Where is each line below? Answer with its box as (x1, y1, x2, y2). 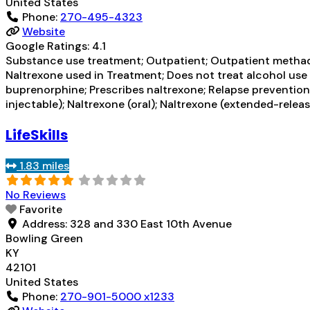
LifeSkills (6, 125, 68, 145)
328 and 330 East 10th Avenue (70, 216, 232, 231)
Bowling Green (6, 230, 83, 246)
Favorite (19, 201, 62, 217)
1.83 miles (19, 158, 69, 173)
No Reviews (6, 187, 66, 202)
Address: (22, 216, 70, 231)
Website (22, 24, 65, 39)
